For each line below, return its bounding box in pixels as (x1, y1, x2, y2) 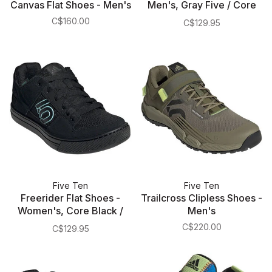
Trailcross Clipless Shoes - (141, 192, 262, 204)
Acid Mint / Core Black (19, 217, 122, 229)
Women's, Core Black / (18, 205, 123, 217)
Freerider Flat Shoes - (21, 192, 120, 204)
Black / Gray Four (162, 12, 241, 24)
